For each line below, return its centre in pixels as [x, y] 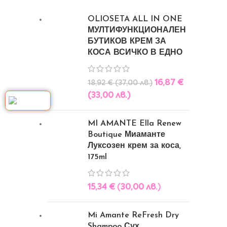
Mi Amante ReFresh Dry [133, 215]
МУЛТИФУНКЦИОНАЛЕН [137, 30]
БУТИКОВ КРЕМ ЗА [127, 42]
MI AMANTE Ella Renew [135, 124]
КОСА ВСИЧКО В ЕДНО [135, 53]
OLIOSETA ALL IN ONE [135, 19]
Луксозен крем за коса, [134, 146]
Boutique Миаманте [126, 135]
